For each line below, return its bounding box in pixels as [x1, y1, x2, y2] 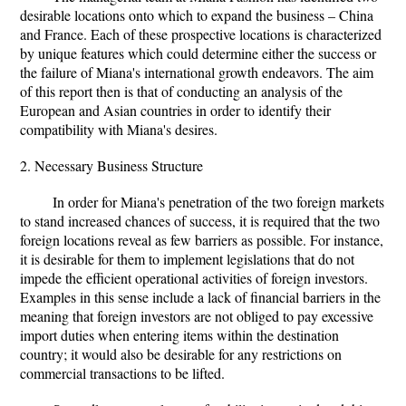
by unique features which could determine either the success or [20, 43, 376, 63]
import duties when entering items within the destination [20, 325, 339, 344]
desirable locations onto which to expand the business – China [20, 5, 373, 24]
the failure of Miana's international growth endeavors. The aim [20, 63, 373, 82]
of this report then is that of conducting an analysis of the [20, 82, 343, 101]
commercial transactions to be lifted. [20, 363, 225, 382]
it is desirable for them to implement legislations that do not [20, 249, 354, 268]
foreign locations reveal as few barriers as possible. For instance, [20, 230, 383, 249]
